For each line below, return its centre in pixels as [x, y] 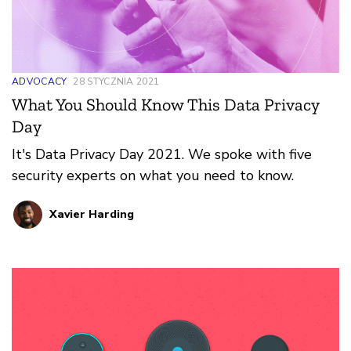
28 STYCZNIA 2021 [116, 81]
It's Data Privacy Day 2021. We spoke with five [162, 154]
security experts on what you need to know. [153, 175]
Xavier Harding [92, 214]
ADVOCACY [40, 81]
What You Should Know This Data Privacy [165, 104]
